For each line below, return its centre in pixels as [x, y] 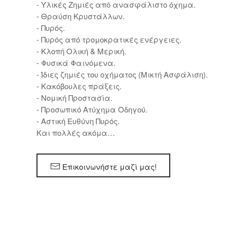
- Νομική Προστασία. [74, 97]
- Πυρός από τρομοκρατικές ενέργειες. [109, 39]
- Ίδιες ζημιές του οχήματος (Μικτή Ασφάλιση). [122, 74]
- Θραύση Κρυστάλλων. [81, 16]
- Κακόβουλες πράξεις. [79, 86]
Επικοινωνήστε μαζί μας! [109, 166]
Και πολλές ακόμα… [76, 132]
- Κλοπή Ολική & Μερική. [81, 51]
